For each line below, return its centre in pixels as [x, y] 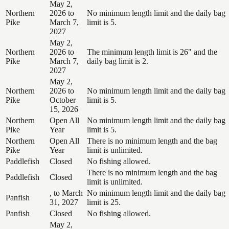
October [63, 100]
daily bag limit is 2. [118, 61]
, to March [66, 193]
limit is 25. [104, 202]
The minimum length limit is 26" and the [152, 52]
